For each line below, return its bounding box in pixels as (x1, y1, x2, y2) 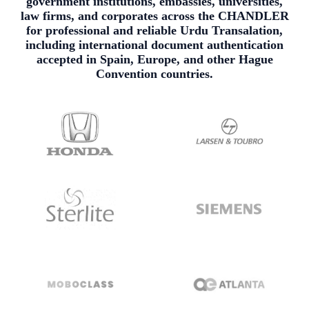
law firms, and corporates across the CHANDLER (20, 9, 289, 23)
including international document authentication (26, 38, 283, 52)
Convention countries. (96, 67, 213, 81)
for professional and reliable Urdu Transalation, (26, 23, 283, 38)
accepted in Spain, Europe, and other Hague (36, 52, 273, 67)
